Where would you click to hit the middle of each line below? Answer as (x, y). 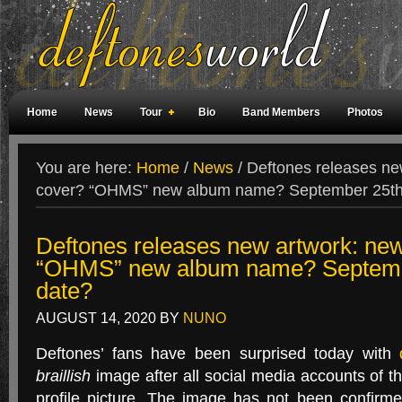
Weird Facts (57, 157)
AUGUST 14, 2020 (96, 318)
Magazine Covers (159, 157)
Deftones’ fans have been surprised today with (218, 354)
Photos (365, 112)
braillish (63, 376)
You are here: (86, 168)
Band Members (281, 112)
